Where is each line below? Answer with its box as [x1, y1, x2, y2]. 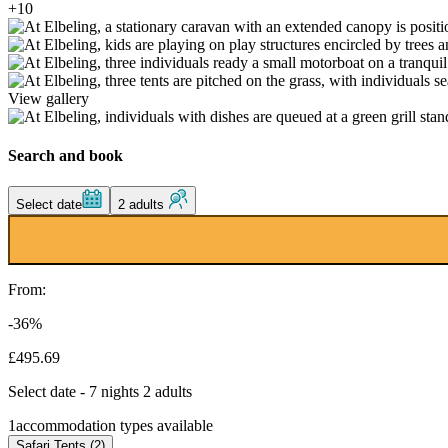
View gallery [8, 89, 89, 107]
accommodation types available [16, 417, 213, 435]
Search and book [8, 146, 123, 164]
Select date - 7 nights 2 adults [8, 383, 192, 401]
